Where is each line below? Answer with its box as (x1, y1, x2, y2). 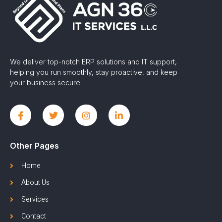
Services (21, 194, 49, 205)
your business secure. (10, 78, 82, 87)
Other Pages (10, 141, 59, 151)
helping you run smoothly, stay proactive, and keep (10, 67, 177, 76)
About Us (21, 177, 50, 188)
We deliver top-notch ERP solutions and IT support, (10, 57, 177, 66)
